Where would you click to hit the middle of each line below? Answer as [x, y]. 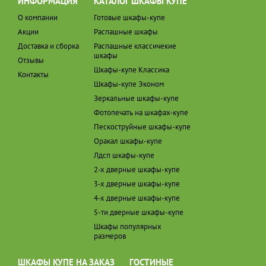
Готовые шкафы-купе [129, 18]
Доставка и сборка [48, 46]
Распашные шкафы [126, 32]
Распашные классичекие [135, 46]
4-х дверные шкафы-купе [137, 198]
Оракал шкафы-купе [128, 141]
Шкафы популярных [128, 227]
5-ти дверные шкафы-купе [139, 212]
